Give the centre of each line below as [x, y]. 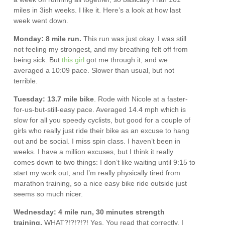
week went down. [41, 21]
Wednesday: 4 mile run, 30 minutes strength [89, 212]
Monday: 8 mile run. [49, 39]
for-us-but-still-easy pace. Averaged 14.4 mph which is [100, 109]
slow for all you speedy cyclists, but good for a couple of [102, 120]
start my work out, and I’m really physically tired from [97, 173]
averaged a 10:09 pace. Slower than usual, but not [94, 70]
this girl [73, 60]
